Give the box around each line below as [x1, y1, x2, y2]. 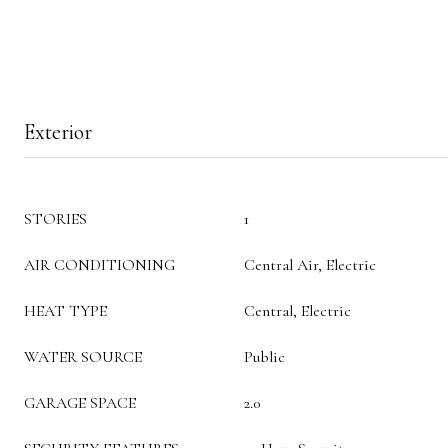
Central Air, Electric [244, 255, 376, 275]
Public [244, 347, 285, 367]
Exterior [24, 119, 92, 145]
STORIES [24, 209, 87, 229]
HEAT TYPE [24, 301, 107, 321]
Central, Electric [244, 301, 351, 321]
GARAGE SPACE [24, 393, 136, 413]
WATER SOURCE [24, 347, 142, 367]
